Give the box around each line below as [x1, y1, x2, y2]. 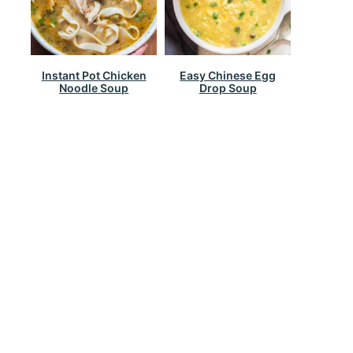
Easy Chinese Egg [180, 68, 277, 82]
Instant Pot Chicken [41, 68, 147, 82]
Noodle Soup [59, 80, 129, 95]
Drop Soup [199, 80, 257, 95]
